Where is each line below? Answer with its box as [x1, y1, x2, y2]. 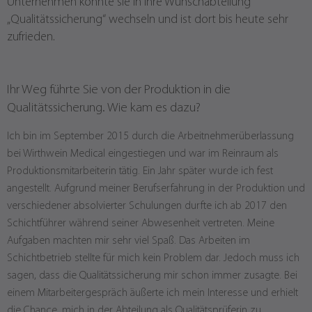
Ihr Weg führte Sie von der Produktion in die [7, 84, 231, 97]
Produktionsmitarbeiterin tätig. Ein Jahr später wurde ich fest [7, 166, 273, 177]
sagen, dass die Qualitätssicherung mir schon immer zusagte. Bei [7, 270, 297, 281]
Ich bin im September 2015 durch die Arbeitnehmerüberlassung [7, 131, 294, 142]
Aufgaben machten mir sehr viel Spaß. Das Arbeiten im [7, 235, 250, 247]
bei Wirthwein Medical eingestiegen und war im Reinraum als [7, 148, 279, 159]
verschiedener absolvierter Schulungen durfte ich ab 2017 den [7, 201, 287, 212]
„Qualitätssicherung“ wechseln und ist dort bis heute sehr [7, 13, 288, 26]
